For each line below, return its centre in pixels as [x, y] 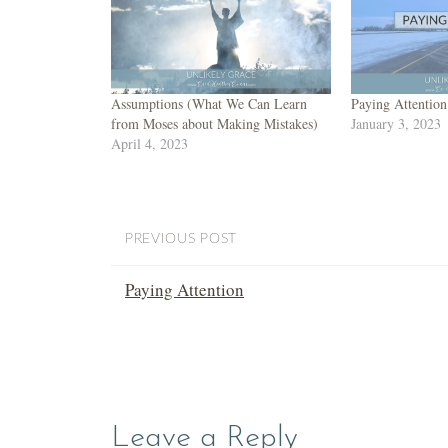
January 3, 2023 [395, 123]
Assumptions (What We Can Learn [209, 103]
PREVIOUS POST [181, 238]
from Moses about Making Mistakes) [215, 123]
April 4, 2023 [150, 143]
